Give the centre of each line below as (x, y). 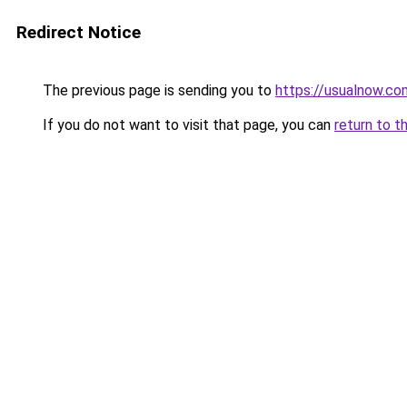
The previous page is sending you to (157, 90)
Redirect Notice (79, 32)
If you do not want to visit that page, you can (187, 125)
